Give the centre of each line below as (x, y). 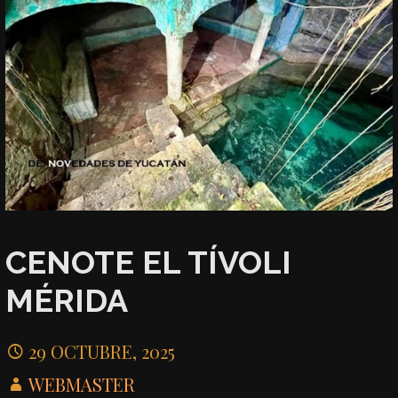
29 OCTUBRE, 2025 (102, 351)
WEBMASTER (82, 384)
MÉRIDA (67, 301)
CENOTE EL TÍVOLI (149, 263)
